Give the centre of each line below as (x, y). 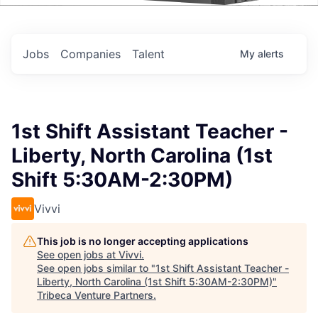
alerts (271, 54)
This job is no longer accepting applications (143, 241)
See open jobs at (78, 254)
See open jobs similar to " (96, 268)
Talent (148, 54)
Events (74, 24)
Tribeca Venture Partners (95, 295)
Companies (91, 54)
